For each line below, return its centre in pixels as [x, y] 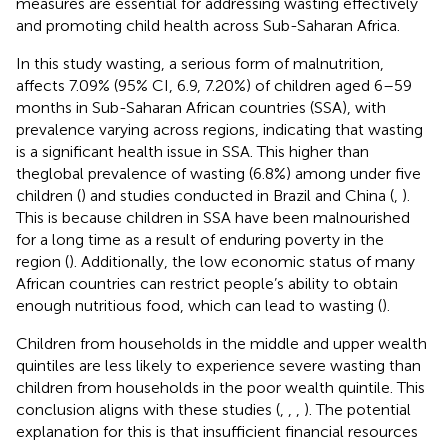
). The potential [357, 409]
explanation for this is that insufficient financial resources [217, 431]
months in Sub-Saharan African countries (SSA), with [201, 107]
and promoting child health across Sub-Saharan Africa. [208, 25]
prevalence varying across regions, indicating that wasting [219, 129]
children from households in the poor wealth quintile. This [220, 387]
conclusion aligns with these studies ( [148, 409]
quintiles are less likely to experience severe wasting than [218, 365]
